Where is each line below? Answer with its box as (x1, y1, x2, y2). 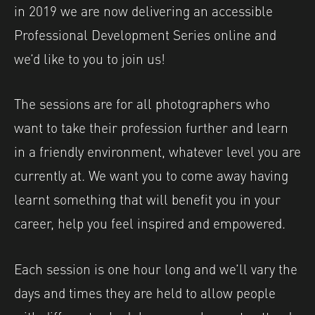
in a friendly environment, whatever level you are (14, 140, 301, 162)
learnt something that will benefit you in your (14, 188, 281, 210)
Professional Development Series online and (14, 22, 276, 44)
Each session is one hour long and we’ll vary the (14, 257, 297, 278)
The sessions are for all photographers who (14, 92, 270, 114)
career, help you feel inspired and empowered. (14, 212, 285, 233)
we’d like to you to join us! (14, 46, 165, 68)
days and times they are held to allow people (14, 281, 276, 302)
